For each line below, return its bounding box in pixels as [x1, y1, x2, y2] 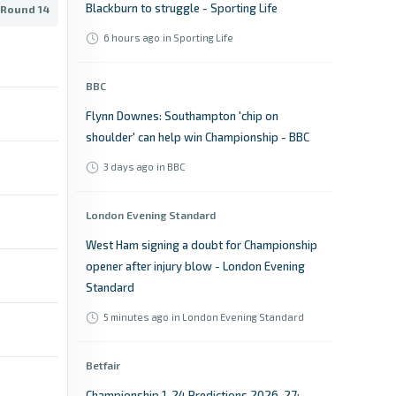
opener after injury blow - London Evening [86, 259, 305, 273]
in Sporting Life [163, 32, 233, 43]
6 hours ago [103, 32, 160, 43]
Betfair [86, 359, 120, 371]
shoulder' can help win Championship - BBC [86, 130, 309, 144]
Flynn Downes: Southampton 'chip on [86, 109, 278, 123]
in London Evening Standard [171, 311, 304, 323]
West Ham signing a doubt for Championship [86, 238, 317, 252]
